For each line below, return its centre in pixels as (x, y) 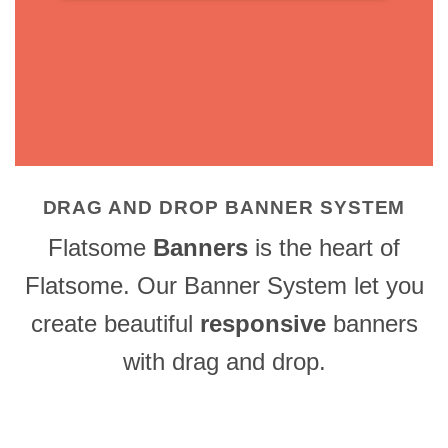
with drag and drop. (224, 361)
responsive (262, 323)
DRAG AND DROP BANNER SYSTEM (224, 207)
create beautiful (115, 323)
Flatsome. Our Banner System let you (224, 285)
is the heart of (324, 247)
